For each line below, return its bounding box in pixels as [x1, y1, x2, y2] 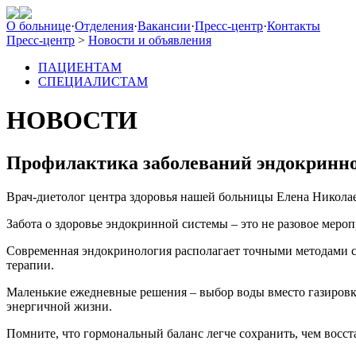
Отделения [75, 19, 133, 33]
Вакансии [137, 19, 191, 33]
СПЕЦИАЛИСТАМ [38, 75, 148, 88]
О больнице [6, 19, 71, 33]
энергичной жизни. [6, 299, 112, 313]
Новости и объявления [88, 33, 211, 47]
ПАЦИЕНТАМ [38, 60, 122, 74]
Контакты [267, 19, 320, 33]
